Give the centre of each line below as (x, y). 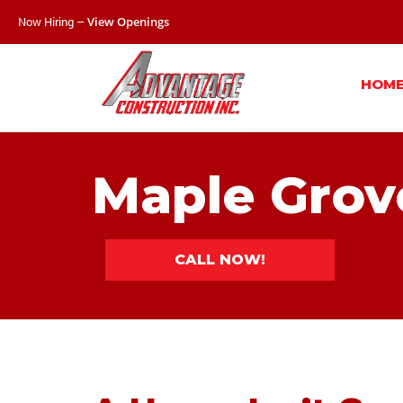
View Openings (128, 22)
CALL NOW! (220, 260)
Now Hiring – (53, 22)
